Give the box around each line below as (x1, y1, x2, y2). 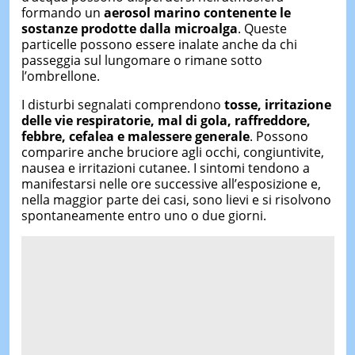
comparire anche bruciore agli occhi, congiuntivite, (21, 143, 324, 161)
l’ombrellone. (21, 67, 100, 85)
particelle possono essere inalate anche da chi (21, 35, 297, 53)
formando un (21, 3, 104, 21)
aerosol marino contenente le (103, 3, 291, 21)
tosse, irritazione (223, 95, 331, 113)
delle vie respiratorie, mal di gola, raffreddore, (21, 111, 311, 129)
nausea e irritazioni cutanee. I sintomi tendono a (21, 158, 310, 177)
